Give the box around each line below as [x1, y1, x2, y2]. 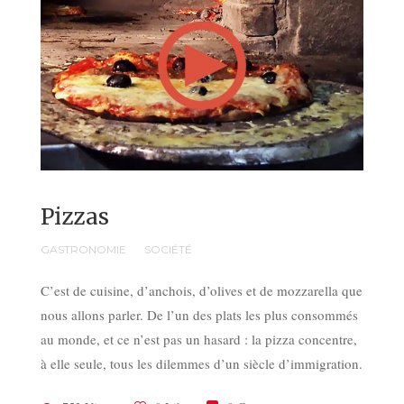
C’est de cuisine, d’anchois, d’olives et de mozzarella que [41, 280, 363, 299]
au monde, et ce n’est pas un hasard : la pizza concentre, [41, 329, 357, 348]
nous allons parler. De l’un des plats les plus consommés [41, 305, 358, 324]
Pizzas [41, 202, 109, 231]
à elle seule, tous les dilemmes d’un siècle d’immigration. [41, 353, 363, 372]
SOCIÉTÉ [144, 242, 192, 256]
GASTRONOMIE [41, 242, 126, 256]
